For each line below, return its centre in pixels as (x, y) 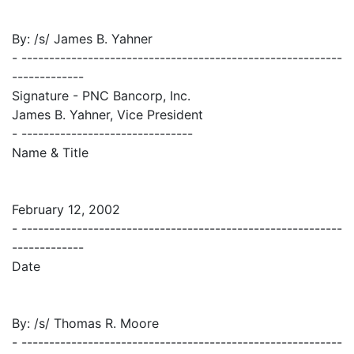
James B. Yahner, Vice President (107, 115)
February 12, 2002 (66, 210)
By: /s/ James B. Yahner (82, 39)
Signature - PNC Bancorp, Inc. (101, 96)
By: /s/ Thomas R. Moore (85, 324)
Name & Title (50, 153)
